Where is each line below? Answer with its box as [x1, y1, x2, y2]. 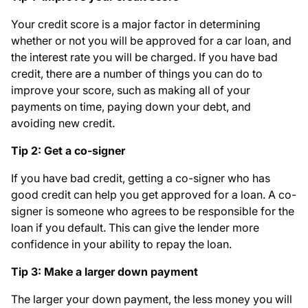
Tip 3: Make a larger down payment [11, 265, 198, 279]
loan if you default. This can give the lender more [11, 221, 259, 235]
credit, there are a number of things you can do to [11, 67, 263, 81]
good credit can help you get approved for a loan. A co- [11, 188, 296, 202]
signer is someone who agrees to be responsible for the [11, 204, 294, 219]
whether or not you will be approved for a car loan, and [11, 34, 291, 48]
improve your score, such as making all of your [11, 83, 250, 98]
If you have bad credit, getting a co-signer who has [11, 171, 270, 186]
